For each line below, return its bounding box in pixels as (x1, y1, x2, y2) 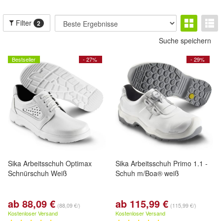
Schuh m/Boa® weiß (115, 168, 179, 178)
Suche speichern (159, 36, 211, 45)
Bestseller (12, 55, 36, 63)
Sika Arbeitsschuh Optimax (8, 158, 92, 168)
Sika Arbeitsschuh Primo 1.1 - (115, 158, 208, 168)
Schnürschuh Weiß (8, 168, 67, 178)
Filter (14, 18, 34, 28)
